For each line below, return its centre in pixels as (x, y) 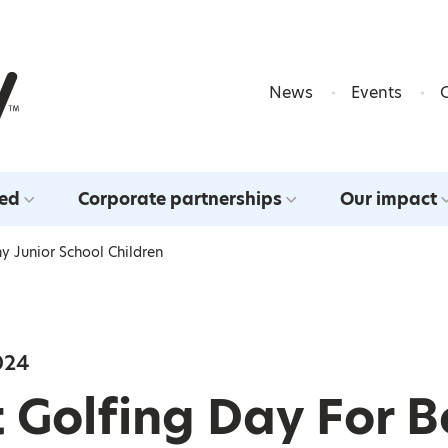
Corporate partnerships (179, 198)
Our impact (388, 198)
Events (376, 92)
